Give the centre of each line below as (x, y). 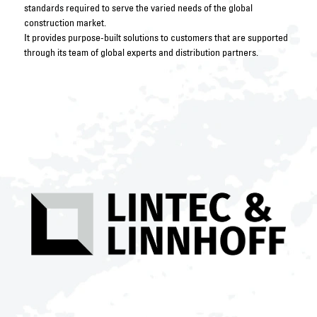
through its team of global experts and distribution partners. (142, 52)
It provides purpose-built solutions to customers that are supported (156, 38)
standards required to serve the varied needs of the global (138, 8)
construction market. (65, 23)
